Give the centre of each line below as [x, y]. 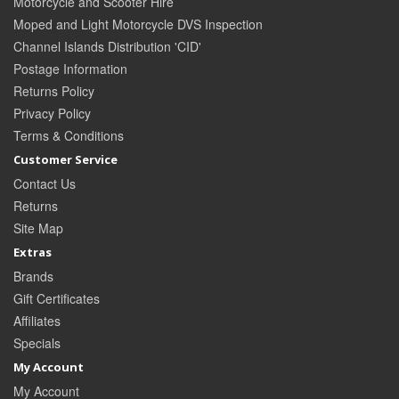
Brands [33, 277]
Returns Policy [54, 91]
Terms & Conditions [69, 136]
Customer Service [65, 160]
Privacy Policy [52, 114]
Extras [33, 252]
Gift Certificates [57, 299]
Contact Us [45, 184]
